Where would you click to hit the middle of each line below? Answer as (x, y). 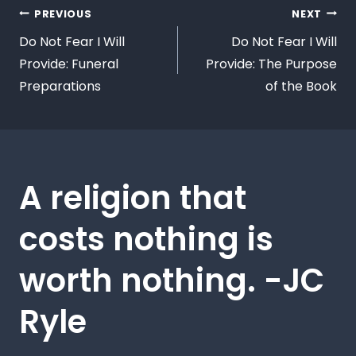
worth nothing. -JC (172, 280)
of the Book (301, 86)
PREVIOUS (63, 14)
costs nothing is (146, 239)
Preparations (60, 86)
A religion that (133, 197)
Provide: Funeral (69, 64)
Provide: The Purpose (271, 64)
